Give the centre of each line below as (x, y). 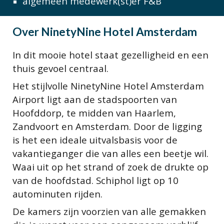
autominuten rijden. (59, 194)
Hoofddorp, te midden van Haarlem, (94, 113)
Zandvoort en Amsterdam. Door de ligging (107, 126)
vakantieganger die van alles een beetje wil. (111, 153)
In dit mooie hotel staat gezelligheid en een (111, 55)
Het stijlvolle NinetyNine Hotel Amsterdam (108, 86)
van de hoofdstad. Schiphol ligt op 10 (96, 180)
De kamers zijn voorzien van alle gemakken (109, 211)
